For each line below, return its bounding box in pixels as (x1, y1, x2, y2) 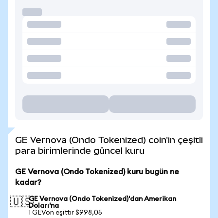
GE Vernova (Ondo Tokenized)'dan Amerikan (29, 196, 176, 202)
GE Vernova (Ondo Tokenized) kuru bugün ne (15, 168, 179, 176)
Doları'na (29, 202, 59, 209)
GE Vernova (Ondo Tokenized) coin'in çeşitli (15, 135, 203, 145)
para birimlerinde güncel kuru (15, 145, 145, 156)
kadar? (15, 179, 41, 186)
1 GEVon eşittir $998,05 (29, 209, 102, 216)
